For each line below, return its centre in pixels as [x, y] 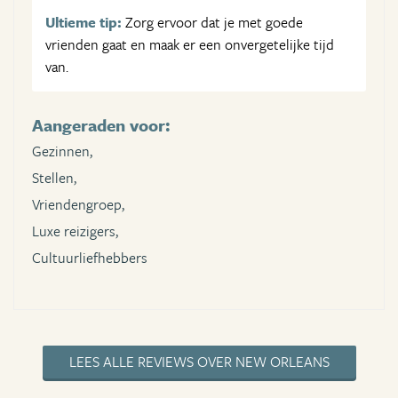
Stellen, [54, 178]
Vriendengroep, [78, 205]
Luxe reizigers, [75, 231]
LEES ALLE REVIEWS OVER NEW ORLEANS [199, 362]
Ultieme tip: [84, 23]
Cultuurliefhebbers [90, 258]
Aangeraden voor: [101, 125]
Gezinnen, [62, 151]
